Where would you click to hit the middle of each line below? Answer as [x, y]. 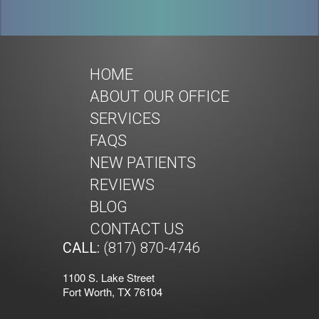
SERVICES [125, 118]
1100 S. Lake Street [108, 277]
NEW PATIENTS [143, 162]
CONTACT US [137, 229]
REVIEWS [122, 184]
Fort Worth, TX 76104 [112, 291]
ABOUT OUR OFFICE [159, 96]
